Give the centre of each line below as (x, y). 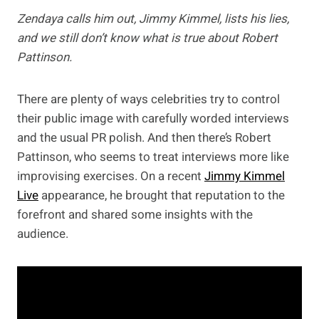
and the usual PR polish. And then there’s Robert (144, 138)
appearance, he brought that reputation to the (162, 196)
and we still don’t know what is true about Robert (147, 38)
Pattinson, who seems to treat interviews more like (153, 157)
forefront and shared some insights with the (135, 215)
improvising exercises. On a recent (111, 177)
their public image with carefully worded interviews (153, 119)
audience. (43, 234)
